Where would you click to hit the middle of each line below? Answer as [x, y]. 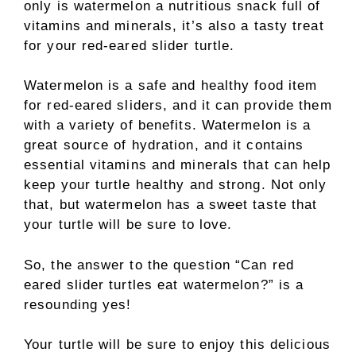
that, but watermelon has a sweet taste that [171, 205]
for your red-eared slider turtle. [130, 45]
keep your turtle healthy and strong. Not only [176, 185]
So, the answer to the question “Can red [159, 265]
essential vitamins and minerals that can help [178, 165]
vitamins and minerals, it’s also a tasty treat [174, 25]
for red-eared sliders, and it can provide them [178, 105]
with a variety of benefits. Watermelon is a [168, 125]
